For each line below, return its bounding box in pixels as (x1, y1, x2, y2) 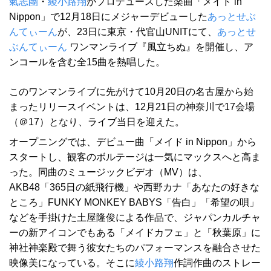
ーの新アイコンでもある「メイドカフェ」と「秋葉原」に (9, 227, 261, 238)
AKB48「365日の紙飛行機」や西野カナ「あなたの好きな (9, 182, 260, 193)
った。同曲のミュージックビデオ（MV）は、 (9, 167, 207, 178)
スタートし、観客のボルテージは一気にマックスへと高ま (9, 152, 261, 163)
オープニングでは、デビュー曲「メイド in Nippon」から (9, 137, 256, 148)
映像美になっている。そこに (9, 258, 135, 269)
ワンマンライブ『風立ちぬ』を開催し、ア (67, 42, 253, 53)
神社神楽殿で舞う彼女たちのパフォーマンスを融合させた (9, 243, 261, 253)
